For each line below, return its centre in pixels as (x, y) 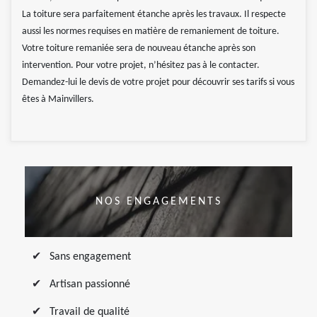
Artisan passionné (90, 284)
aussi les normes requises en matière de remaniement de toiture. (151, 31)
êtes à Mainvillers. (58, 99)
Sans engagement (90, 257)
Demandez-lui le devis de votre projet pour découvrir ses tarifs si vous (158, 82)
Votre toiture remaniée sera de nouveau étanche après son (139, 48)
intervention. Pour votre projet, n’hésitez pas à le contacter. (141, 65)
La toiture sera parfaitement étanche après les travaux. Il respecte (154, 14)
